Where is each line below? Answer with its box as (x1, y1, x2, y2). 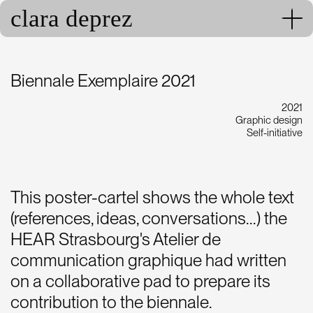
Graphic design (235, 114, 303, 126)
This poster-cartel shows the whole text (10, 187, 294, 208)
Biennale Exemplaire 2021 (10, 70, 196, 91)
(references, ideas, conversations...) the (10, 208, 287, 228)
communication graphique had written (10, 249, 286, 270)
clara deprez (10, 5, 133, 31)
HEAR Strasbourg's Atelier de (10, 228, 221, 249)
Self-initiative (247, 126, 303, 139)
